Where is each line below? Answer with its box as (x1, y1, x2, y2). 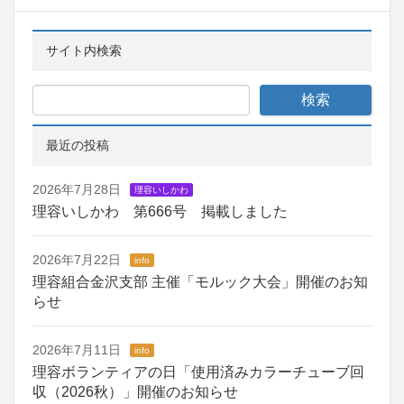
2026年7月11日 (32, 342, 121, 357)
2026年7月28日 (32, 181, 121, 197)
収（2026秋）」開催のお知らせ (32, 383, 238, 399)
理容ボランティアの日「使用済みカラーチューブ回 (32, 363, 364, 380)
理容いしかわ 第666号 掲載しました (32, 203, 288, 219)
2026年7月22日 (32, 252, 121, 267)
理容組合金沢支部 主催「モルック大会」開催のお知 (32, 273, 368, 289)
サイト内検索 (46, 42, 122, 58)
